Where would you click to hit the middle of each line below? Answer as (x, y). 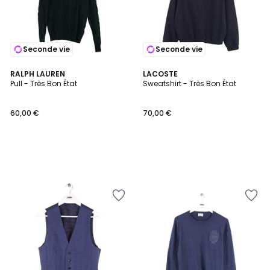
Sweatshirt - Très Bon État (190, 83)
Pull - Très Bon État (44, 83)
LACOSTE (160, 74)
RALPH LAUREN (38, 74)
